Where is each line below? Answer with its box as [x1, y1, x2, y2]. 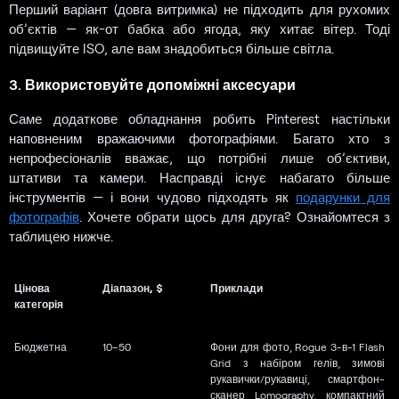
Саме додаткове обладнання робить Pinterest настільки [9, 110, 390, 127]
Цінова [14, 281, 50, 295]
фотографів [9, 208, 79, 225]
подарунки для [295, 189, 390, 206]
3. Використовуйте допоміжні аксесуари [9, 76, 296, 94]
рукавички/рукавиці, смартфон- [210, 372, 385, 386]
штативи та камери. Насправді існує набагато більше [9, 169, 390, 186]
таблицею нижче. [9, 228, 113, 245]
